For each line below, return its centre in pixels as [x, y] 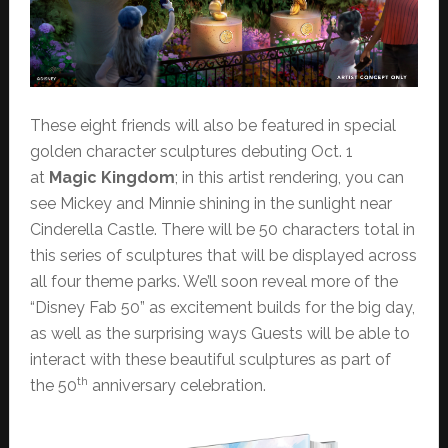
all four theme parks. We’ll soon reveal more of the [213, 282]
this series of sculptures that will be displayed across [223, 256]
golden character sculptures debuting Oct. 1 [191, 152]
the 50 [53, 386]
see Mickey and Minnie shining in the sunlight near [210, 204]
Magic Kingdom [111, 178]
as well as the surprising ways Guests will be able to [219, 334]
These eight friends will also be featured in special [212, 126]
